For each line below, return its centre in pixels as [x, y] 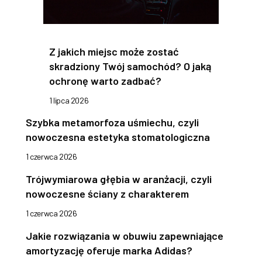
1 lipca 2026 [69, 101]
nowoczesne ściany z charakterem [107, 194]
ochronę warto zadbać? [105, 81]
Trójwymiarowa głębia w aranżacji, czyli [119, 179]
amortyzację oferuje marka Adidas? [109, 251]
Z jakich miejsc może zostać [114, 52]
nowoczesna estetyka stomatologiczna [118, 137]
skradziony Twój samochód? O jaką [130, 66]
